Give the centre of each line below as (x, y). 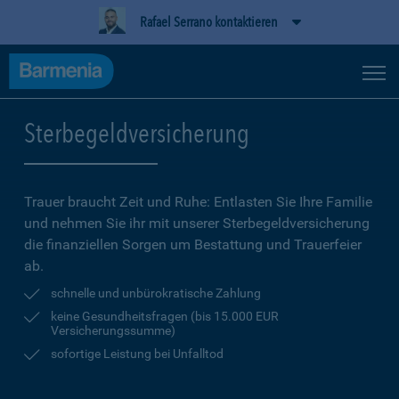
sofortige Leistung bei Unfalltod (137, 354)
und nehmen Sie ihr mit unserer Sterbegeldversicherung (197, 223)
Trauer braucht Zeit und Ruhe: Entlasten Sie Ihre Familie (198, 202)
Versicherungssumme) (113, 330)
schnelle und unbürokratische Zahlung (156, 293)
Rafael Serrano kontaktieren (208, 22)
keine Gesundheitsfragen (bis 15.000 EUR (165, 316)
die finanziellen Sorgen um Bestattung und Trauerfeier (193, 244)
